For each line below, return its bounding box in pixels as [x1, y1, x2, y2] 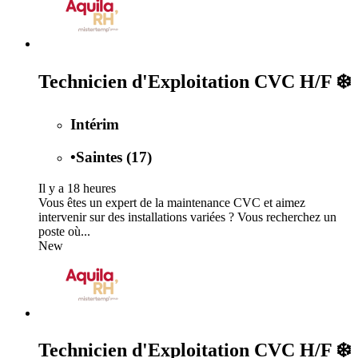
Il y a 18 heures [38, 181, 116, 195]
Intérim [70, 116, 119, 133]
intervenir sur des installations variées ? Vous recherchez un [38, 209, 336, 224]
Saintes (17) [76, 148, 152, 165]
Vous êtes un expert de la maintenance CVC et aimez [38, 195, 305, 209]
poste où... [38, 224, 90, 238]
